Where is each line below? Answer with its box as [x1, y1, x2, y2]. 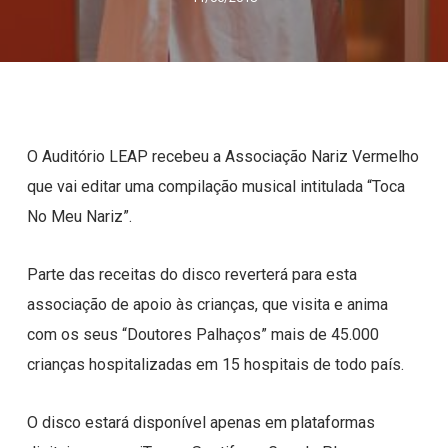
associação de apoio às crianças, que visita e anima [26, 295, 388, 314]
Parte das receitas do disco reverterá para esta [26, 265, 357, 284]
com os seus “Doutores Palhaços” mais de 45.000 [26, 325, 379, 344]
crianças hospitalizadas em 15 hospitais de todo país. [26, 355, 404, 374]
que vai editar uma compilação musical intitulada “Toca [26, 177, 405, 196]
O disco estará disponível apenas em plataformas [26, 413, 375, 432]
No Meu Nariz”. [26, 207, 132, 226]
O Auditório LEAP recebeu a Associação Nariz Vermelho [26, 147, 419, 166]
